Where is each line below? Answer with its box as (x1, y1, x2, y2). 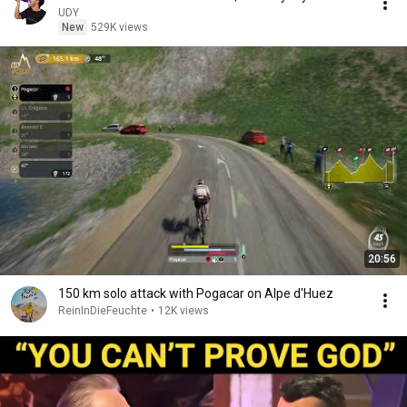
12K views (158, 304, 209, 317)
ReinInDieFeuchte (58, 304, 147, 317)
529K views (91, 21, 148, 34)
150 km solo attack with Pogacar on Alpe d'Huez (58, 286, 333, 301)
